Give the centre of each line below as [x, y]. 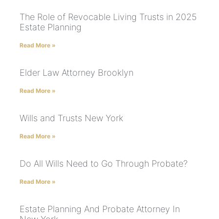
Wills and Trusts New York [71, 118]
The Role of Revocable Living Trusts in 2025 [108, 17]
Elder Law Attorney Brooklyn [77, 73]
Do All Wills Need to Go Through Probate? [104, 164]
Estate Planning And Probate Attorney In [100, 209]
